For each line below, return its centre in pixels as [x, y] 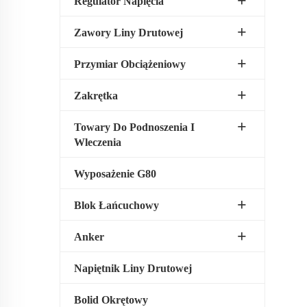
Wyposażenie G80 [115, 174]
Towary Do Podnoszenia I [134, 127]
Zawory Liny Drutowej [128, 33]
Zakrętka [96, 96]
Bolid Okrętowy [111, 300]
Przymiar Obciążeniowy [130, 64]
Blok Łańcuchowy [116, 205]
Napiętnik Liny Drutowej [133, 268]
